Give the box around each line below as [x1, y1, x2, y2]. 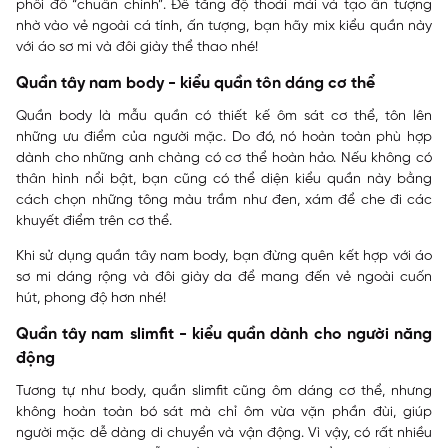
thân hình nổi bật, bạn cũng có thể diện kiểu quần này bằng [16, 172, 432, 188]
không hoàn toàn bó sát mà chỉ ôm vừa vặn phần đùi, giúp [16, 405, 432, 421]
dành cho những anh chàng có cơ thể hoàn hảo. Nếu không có [16, 151, 432, 167]
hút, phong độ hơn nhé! [16, 291, 166, 307]
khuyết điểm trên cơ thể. [16, 214, 172, 230]
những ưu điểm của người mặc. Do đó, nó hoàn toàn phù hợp [16, 130, 432, 146]
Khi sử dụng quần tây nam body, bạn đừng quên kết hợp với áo [16, 249, 432, 265]
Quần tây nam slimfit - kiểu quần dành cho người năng [16, 326, 432, 344]
